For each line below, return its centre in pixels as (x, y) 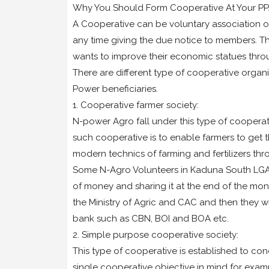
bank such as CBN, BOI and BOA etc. (150, 219)
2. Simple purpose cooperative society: (155, 235)
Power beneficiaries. (115, 89)
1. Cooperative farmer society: (135, 105)
